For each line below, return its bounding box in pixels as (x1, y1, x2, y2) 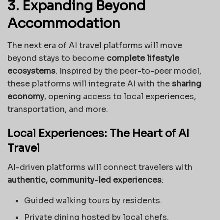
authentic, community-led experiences (7, 175, 162, 186)
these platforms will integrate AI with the (7, 78, 172, 89)
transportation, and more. (7, 104, 108, 114)
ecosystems (7, 65, 55, 76)
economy (7, 91, 44, 102)
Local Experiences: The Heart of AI (7, 127, 189, 140)
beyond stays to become (7, 53, 107, 63)
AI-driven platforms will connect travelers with (7, 162, 192, 173)
